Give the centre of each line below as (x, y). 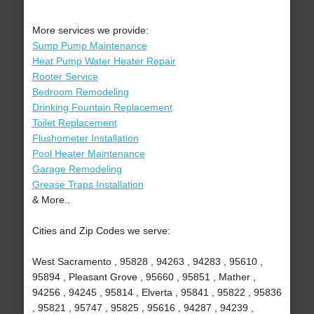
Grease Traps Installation (88, 185)
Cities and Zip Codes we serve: (101, 231)
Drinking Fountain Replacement (102, 108)
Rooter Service (65, 77)
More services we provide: (90, 30)
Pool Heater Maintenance (88, 154)
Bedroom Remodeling (80, 92)
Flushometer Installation (85, 138)
